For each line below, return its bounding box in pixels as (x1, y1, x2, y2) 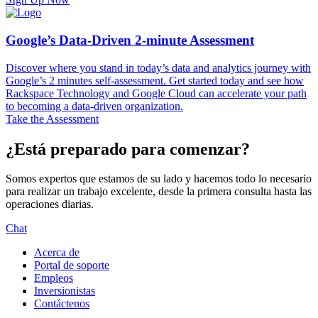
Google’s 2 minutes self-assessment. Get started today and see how (6, 74, 304, 87)
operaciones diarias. (6, 198, 94, 211)
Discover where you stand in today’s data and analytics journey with (6, 61, 311, 74)
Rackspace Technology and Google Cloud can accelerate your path (6, 87, 307, 99)
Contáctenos (34, 297, 89, 310)
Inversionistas (34, 285, 95, 297)
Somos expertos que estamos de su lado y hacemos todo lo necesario (6, 172, 312, 185)
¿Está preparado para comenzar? (6, 139, 250, 158)
